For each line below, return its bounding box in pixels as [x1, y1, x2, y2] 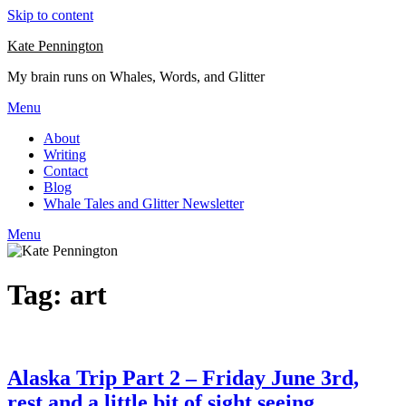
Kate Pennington [7, 38, 103, 53]
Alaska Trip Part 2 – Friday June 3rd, [7, 365, 359, 390]
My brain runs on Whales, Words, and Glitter [7, 69, 265, 84]
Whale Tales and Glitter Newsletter [43, 196, 244, 211]
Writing [43, 147, 86, 162]
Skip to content [7, 7, 93, 23]
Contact [43, 163, 88, 179]
